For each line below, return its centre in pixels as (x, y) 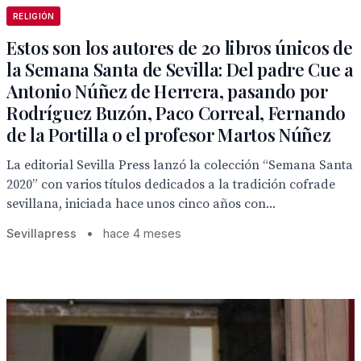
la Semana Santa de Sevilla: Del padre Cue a (180, 69)
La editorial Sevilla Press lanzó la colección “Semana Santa (180, 165)
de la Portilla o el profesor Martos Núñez (169, 135)
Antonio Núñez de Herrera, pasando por (167, 91)
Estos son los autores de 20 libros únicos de (180, 48)
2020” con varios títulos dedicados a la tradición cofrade (171, 185)
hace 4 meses (142, 233)
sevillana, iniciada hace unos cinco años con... (141, 204)
